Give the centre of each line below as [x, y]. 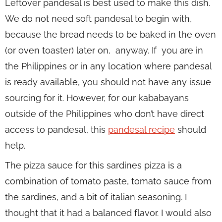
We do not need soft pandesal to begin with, [98, 19]
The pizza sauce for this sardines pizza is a [93, 166]
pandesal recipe [141, 130]
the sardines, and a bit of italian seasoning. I [96, 197]
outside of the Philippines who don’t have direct [105, 114]
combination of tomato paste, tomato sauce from [108, 181]
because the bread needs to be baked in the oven [111, 35]
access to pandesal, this [56, 130]
